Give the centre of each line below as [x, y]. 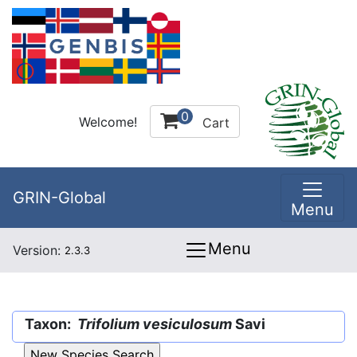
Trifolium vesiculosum [155, 324]
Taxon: [51, 324]
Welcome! [108, 122]
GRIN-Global [59, 198]
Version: [39, 250]
